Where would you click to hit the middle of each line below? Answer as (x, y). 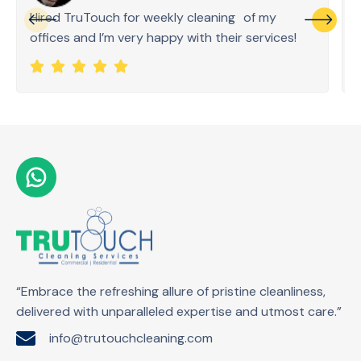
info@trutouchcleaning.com (131, 338)
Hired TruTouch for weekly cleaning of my (153, 18)
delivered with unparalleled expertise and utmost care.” (179, 312)
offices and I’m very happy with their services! (163, 38)
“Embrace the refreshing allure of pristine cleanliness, (171, 292)
